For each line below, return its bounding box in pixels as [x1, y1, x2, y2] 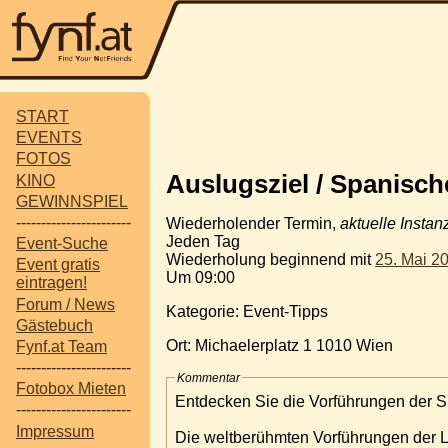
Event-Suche [16, 235, 108, 253]
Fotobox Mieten [16, 380, 126, 398]
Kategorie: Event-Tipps [166, 302, 328, 320]
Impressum [16, 422, 94, 440]
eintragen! [16, 274, 87, 292]
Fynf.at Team [16, 337, 107, 355]
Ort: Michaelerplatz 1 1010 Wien [166, 336, 393, 354]
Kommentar [177, 370, 240, 385]
